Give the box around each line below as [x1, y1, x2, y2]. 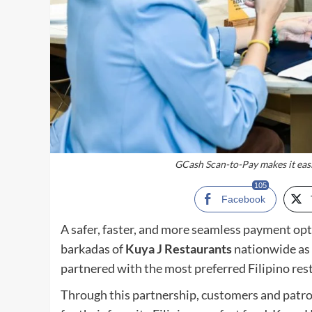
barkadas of [61, 241, 125, 257]
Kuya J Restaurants [125, 241, 232, 257]
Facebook [221, 194, 265, 205]
